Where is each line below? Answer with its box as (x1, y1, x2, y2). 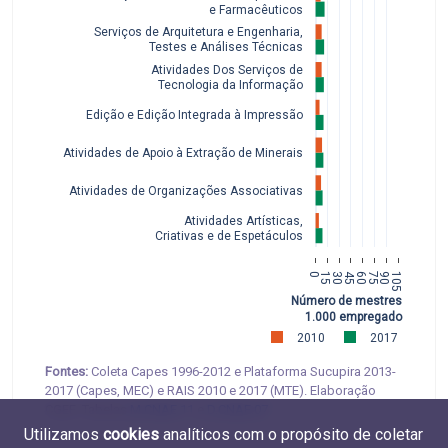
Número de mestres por (291, 294, 423, 309)
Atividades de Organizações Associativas (69, 183, 303, 198)
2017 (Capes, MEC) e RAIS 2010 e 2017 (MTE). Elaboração (45, 382, 376, 398)
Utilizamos (24, 425, 103, 444)
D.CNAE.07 (207, 401, 268, 417)
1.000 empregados (304, 309, 409, 324)
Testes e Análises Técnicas (146, 40, 303, 55)
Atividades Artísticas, (184, 213, 303, 228)
